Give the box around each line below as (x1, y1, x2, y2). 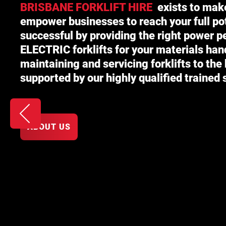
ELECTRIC (20, 43, 70, 56)
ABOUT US (27, 122, 71, 132)
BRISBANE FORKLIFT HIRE (20, 1, 155, 14)
